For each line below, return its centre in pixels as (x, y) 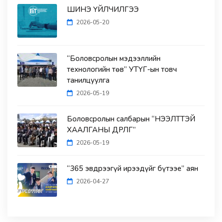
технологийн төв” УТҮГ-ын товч (122, 70)
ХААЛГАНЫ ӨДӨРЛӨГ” (101, 130)
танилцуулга (88, 81)
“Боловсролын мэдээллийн (114, 59)
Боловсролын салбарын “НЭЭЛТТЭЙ (131, 119)
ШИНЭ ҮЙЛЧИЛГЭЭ (103, 10)
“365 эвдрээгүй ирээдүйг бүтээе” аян (133, 169)
